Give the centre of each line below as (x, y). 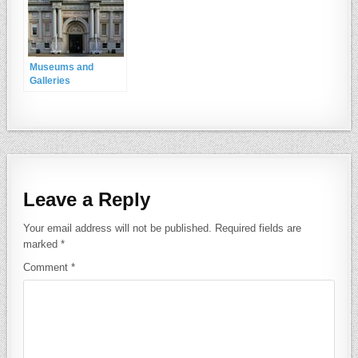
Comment (48, 267)
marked (42, 244)
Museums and (62, 68)
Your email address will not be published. (118, 228)
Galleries (50, 81)
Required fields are (259, 228)
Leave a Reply (87, 199)
